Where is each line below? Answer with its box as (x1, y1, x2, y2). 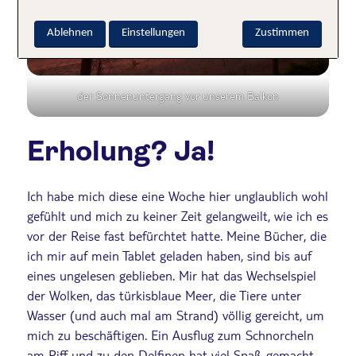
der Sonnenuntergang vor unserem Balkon (77, 89, 279, 103)
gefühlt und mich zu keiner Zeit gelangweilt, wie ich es (27, 207, 328, 225)
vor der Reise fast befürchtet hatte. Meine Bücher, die (27, 227, 327, 245)
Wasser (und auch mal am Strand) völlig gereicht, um (27, 307, 324, 324)
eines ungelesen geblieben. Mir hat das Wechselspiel (27, 267, 316, 284)
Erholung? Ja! (27, 134, 215, 168)
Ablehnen (47, 27, 94, 39)
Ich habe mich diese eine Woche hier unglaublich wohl (27, 188, 328, 205)
